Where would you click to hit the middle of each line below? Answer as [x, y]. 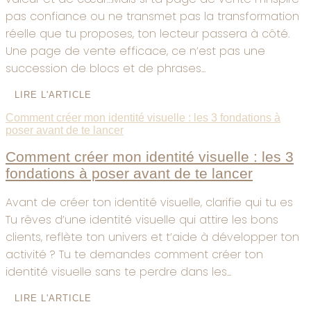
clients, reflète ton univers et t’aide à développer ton [152, 237]
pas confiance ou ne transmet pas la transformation [152, 16]
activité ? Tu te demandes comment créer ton [134, 255]
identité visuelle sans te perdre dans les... [118, 272]
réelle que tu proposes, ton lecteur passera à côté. [148, 33]
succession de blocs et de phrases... [106, 68]
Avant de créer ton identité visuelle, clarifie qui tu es [149, 203]
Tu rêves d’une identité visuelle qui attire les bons [142, 220]
